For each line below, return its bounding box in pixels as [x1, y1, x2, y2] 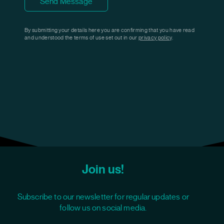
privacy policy [138, 33, 172, 41]
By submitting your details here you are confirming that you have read [24, 26, 195, 33]
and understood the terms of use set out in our [24, 33, 139, 41]
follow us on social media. [59, 202, 147, 213]
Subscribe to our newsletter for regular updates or [17, 191, 189, 202]
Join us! [82, 161, 124, 176]
